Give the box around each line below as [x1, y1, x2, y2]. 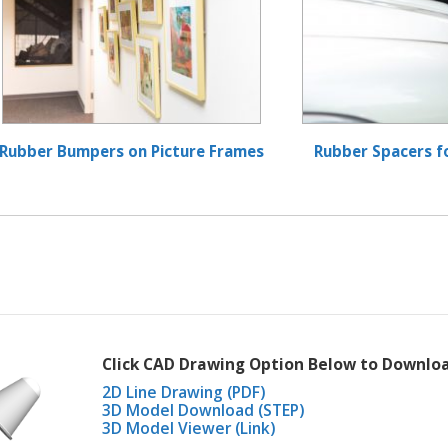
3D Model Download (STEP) [102, 399, 305, 422]
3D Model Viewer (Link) [102, 417, 276, 440]
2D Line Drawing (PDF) [102, 381, 266, 404]
